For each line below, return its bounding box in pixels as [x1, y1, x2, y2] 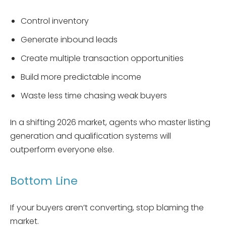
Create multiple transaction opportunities [21, 52, 184, 64]
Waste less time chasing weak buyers [21, 89, 167, 101]
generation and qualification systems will [10, 130, 171, 142]
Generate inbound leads [21, 33, 118, 45]
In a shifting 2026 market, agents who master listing [10, 116, 210, 128]
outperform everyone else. [10, 143, 114, 155]
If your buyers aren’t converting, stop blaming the [10, 201, 204, 213]
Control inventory [21, 15, 89, 27]
